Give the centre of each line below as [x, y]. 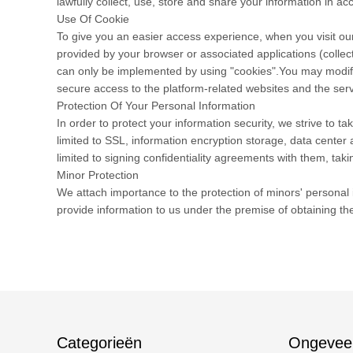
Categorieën [99, 343]
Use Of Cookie [93, 19]
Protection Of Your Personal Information [156, 106]
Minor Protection [98, 175]
